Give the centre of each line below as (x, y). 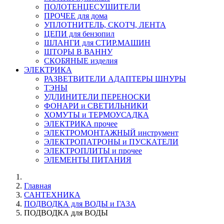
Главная (37, 185)
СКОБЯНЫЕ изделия (81, 60)
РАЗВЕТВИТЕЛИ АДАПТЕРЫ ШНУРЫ (115, 78)
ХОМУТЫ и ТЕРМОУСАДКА (96, 114)
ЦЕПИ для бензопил (79, 33)
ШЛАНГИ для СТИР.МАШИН (97, 42)
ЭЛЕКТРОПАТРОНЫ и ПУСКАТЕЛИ (111, 141)
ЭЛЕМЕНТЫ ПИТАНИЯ (88, 159)
